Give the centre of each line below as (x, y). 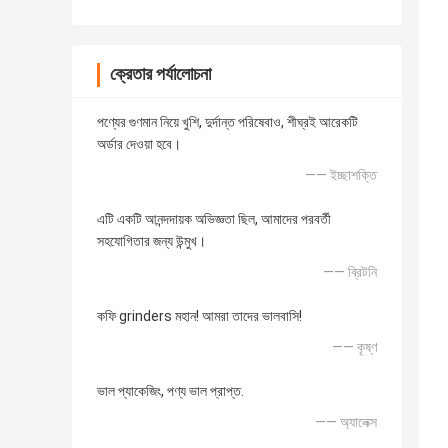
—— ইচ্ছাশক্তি (341, 175)
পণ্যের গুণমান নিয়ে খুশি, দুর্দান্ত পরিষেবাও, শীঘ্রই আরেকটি (227, 122)
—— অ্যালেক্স (346, 422)
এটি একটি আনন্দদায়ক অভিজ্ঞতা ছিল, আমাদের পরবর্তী (214, 219)
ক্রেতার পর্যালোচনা (160, 74)
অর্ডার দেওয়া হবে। (139, 144)
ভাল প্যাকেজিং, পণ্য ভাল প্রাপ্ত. (170, 391)
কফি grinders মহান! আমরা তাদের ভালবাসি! (199, 316)
